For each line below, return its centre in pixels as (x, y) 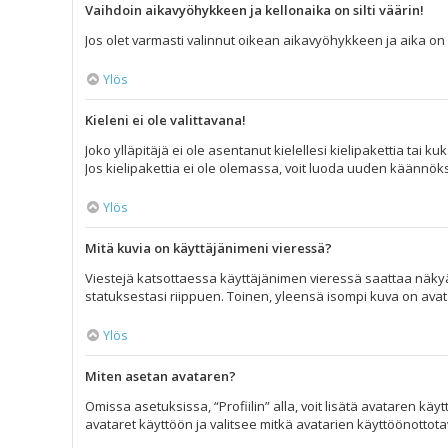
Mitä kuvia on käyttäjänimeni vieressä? (208, 248)
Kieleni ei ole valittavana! (165, 120)
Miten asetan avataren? (160, 376)
